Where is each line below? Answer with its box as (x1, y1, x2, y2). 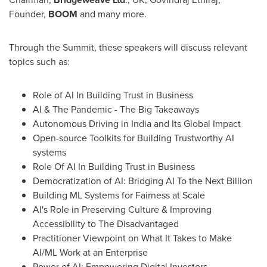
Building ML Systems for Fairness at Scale (33, 188, 205, 202)
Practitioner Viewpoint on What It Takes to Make (33, 231, 232, 245)
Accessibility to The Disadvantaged (33, 216, 179, 231)
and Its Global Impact (151, 116, 241, 131)
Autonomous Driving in (33, 116, 131, 131)
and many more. (80, 7, 147, 21)
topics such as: (9, 54, 70, 69)
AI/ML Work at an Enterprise (33, 245, 148, 259)
